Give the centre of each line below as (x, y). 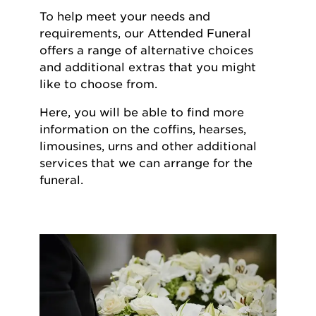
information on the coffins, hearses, (143, 129)
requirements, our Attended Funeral (145, 33)
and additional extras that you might (148, 67)
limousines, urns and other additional (148, 146)
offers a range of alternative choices (146, 50)
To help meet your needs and (125, 16)
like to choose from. (98, 84)
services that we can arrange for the (146, 163)
